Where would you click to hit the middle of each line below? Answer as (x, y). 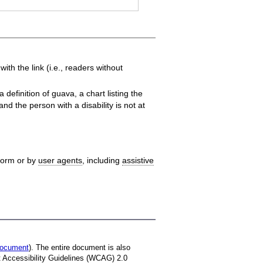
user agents (60, 160)
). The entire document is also (79, 248)
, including (102, 160)
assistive (138, 160)
